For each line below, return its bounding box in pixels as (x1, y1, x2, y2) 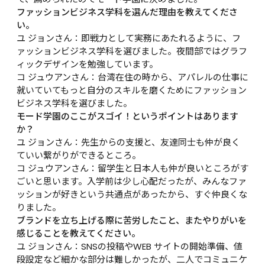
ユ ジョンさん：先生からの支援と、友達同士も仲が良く (17, 135, 240, 148)
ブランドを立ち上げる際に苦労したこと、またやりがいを (17, 214, 247, 227)
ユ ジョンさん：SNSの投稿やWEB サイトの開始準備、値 (17, 240, 243, 253)
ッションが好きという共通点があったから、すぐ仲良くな (17, 188, 247, 201)
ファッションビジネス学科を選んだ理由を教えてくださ (17, 5, 238, 18)
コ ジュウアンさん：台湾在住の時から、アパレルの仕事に (17, 70, 248, 83)
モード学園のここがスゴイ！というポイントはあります (17, 109, 238, 122)
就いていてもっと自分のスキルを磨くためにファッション (17, 83, 247, 96)
